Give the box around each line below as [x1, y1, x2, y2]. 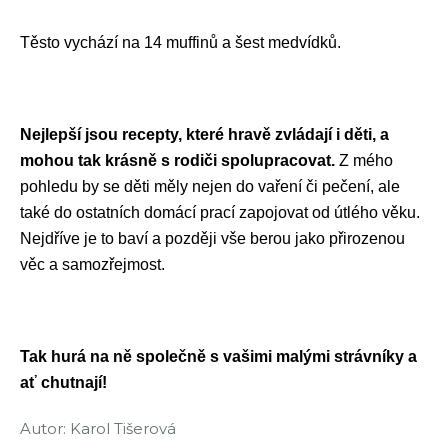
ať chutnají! [20, 374, 107, 392]
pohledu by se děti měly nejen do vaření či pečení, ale [20, 178, 400, 196]
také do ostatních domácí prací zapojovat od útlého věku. [20, 204, 420, 222]
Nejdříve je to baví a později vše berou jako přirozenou [20, 230, 405, 248]
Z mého [339, 152, 393, 170]
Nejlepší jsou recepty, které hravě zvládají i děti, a [20, 126, 389, 144]
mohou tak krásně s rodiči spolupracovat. [20, 152, 335, 170]
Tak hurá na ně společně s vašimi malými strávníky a [20, 348, 417, 366]
